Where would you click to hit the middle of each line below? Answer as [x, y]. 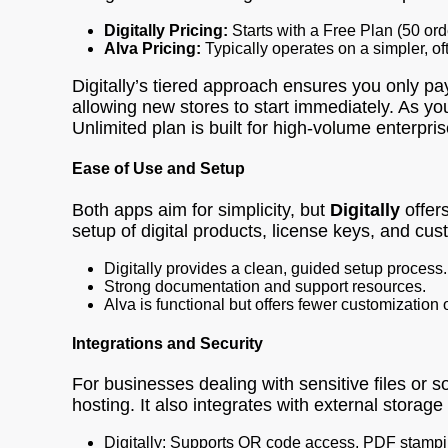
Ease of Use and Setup [158, 169]
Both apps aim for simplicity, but [201, 209]
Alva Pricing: [152, 49]
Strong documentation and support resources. [265, 286]
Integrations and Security [167, 343]
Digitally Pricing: [166, 31]
